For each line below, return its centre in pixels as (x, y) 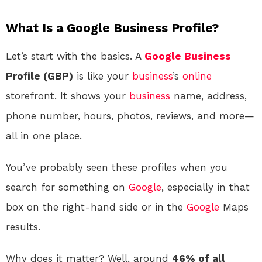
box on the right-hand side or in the (96, 207)
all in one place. (44, 135)
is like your (103, 76)
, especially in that (206, 187)
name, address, (208, 96)
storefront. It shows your (68, 96)
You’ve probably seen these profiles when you (117, 167)
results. (23, 227)
